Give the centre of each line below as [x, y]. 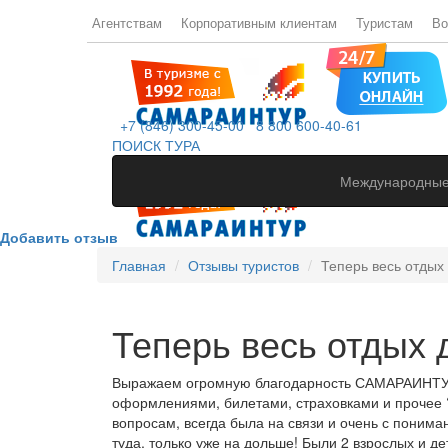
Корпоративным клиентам [259, 23]
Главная [139, 265]
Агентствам [127, 23]
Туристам [384, 23]
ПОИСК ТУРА [156, 145]
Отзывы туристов [243, 265]
